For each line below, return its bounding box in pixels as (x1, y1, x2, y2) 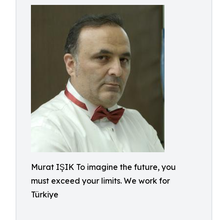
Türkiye (31, 190, 58, 199)
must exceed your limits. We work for (31, 176, 170, 186)
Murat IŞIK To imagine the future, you (31, 162, 176, 172)
